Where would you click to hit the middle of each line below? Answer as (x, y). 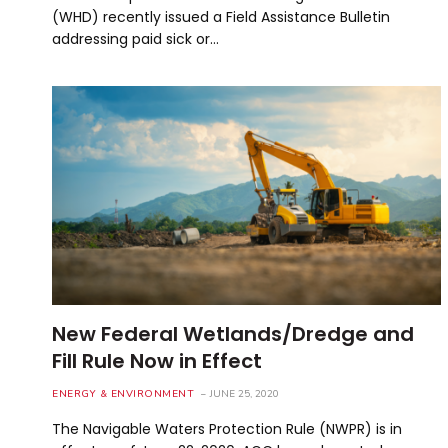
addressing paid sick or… (135, 38)
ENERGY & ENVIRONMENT (123, 393)
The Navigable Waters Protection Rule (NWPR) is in (227, 428)
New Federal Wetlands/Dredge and (233, 333)
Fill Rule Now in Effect (157, 360)
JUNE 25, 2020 (244, 393)
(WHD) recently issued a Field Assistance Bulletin (221, 16)
